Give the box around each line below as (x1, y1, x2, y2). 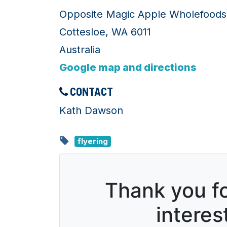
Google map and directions (59, 61, 197, 74)
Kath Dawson (59, 104, 123, 117)
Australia (59, 44, 100, 56)
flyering (78, 136, 108, 146)
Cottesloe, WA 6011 (59, 26, 151, 39)
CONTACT (68, 85, 113, 98)
